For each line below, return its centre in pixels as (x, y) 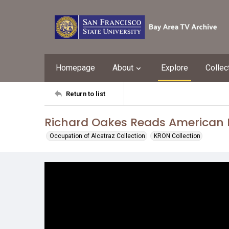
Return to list (86, 94)
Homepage (75, 68)
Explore (175, 68)
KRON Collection (177, 136)
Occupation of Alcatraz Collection (97, 136)
